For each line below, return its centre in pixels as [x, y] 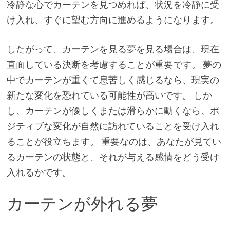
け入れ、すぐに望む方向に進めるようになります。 [113, 20]
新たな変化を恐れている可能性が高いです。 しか [109, 95]
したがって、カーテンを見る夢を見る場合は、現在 [113, 49]
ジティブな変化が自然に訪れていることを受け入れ [113, 126]
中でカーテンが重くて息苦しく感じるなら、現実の [113, 80]
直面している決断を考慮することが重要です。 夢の [114, 64]
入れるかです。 [39, 172]
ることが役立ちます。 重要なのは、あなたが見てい [114, 141]
